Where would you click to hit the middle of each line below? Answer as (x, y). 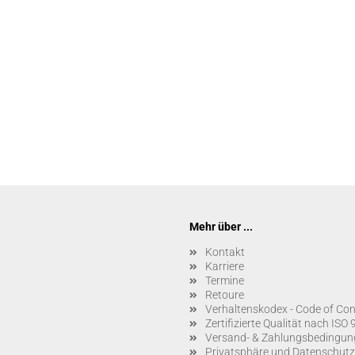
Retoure (225, 295)
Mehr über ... (221, 227)
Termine (225, 281)
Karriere (225, 266)
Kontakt (225, 252)
